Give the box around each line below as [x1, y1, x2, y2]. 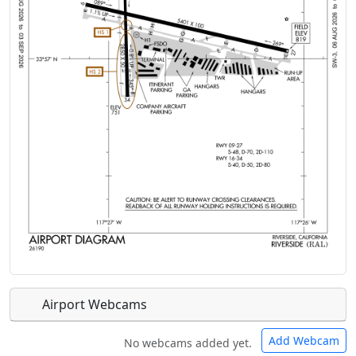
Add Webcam [269, 332, 339, 348]
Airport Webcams [39, 295, 147, 313]
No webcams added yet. [124, 335, 252, 350]
